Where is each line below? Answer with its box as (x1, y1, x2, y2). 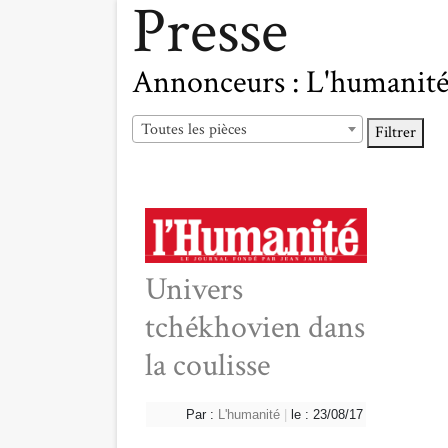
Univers (144, 268, 243, 310)
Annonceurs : (132, 62, 306, 103)
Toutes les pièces (141, 119, 247, 141)
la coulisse (144, 344, 270, 386)
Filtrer (375, 122, 416, 143)
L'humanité (217, 406, 280, 422)
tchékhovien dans (144, 306, 365, 348)
